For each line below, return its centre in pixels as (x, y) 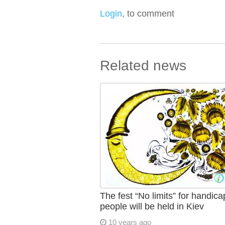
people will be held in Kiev (152, 206)
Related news (143, 66)
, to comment (148, 14)
